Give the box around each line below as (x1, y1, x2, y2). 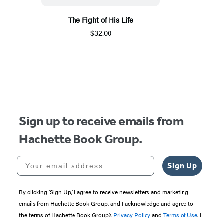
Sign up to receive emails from (19, 113, 184, 129)
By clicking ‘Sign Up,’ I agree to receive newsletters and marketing (19, 187, 188, 197)
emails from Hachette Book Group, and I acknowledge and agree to (19, 199, 193, 208)
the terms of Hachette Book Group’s (19, 210, 113, 220)
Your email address (16, 155, 98, 164)
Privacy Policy (113, 210, 150, 220)
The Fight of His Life (68, 14, 133, 25)
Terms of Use (163, 210, 197, 220)
